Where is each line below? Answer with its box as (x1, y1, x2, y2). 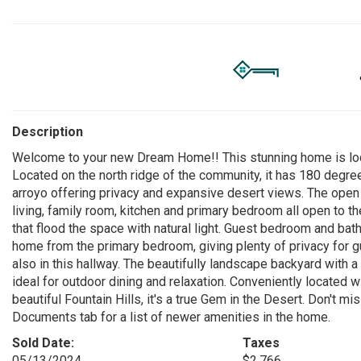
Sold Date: (12, 335, 74, 351)
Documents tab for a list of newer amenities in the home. (12, 309, 330, 325)
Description (12, 124, 83, 139)
